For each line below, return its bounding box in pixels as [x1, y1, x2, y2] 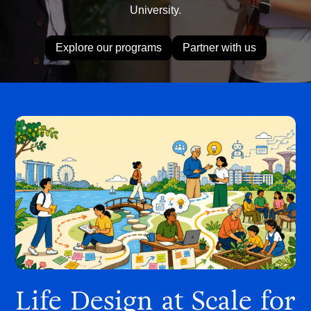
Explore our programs [55, 42, 162, 53]
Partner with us [182, 42, 256, 53]
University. [130, 4, 181, 16]
